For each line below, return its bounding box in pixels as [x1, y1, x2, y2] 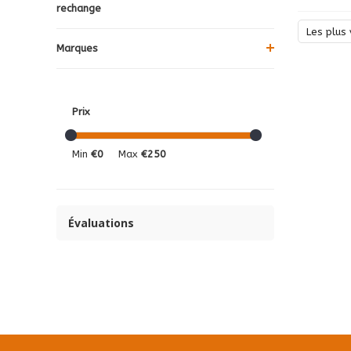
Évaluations [68, 215, 134, 230]
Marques [56, 42, 98, 54]
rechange [56, 2, 101, 14]
